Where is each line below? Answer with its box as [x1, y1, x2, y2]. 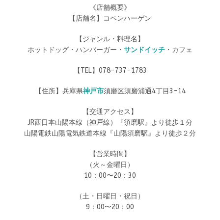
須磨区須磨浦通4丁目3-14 [103, 87, 186, 95]
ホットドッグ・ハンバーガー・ [27, 46, 124, 54]
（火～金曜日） [86, 161, 134, 169]
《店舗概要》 [89, 3, 131, 12]
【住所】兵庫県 [34, 87, 83, 95]
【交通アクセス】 [82, 108, 137, 116]
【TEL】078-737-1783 [73, 66, 147, 75]
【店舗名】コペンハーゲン [69, 14, 151, 23]
